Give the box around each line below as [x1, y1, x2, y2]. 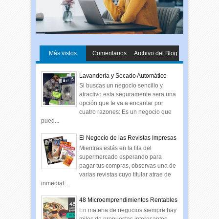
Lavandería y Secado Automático [79, 72, 167, 80]
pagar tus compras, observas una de [79, 162, 176, 169]
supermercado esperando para [79, 153, 162, 160]
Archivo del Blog [134, 49, 178, 57]
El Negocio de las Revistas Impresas [79, 134, 177, 142]
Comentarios [92, 49, 127, 57]
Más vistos [49, 49, 77, 57]
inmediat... [41, 179, 69, 187]
